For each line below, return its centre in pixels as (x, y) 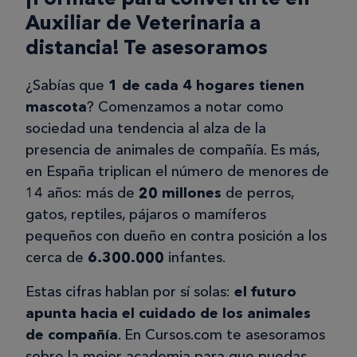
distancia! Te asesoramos (147, 47)
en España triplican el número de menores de (177, 172)
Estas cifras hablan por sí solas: (130, 292)
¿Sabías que (67, 86)
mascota (56, 107)
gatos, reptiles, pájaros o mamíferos (146, 215)
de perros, (258, 193)
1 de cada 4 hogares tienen (206, 86)
